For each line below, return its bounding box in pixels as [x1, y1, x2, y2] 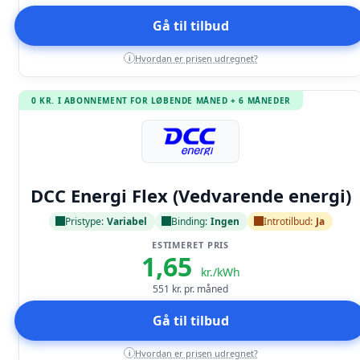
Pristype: [64, 214, 104, 228]
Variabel [106, 214, 147, 228]
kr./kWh [200, 264, 240, 280]
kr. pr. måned [170, 281, 228, 296]
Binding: [170, 214, 207, 228]
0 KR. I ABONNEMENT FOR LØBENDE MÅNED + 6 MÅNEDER [31, 94, 291, 106]
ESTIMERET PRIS [151, 238, 230, 251]
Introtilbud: [263, 214, 313, 228]
